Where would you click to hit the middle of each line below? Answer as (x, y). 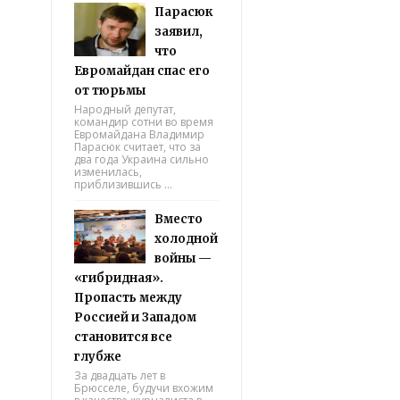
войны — (183, 258)
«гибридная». (119, 278)
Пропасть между (128, 298)
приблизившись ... (123, 184)
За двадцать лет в (120, 375)
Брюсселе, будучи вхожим (144, 388)
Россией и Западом (135, 317)
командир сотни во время (144, 122)
